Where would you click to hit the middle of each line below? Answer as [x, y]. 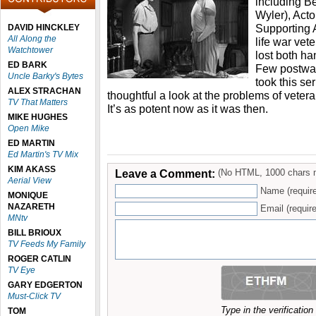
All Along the [32, 39]
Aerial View [30, 181]
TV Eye [22, 270]
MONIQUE [28, 195]
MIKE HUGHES [38, 117]
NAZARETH [31, 207]
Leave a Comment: [165, 174]
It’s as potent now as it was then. [188, 109]
